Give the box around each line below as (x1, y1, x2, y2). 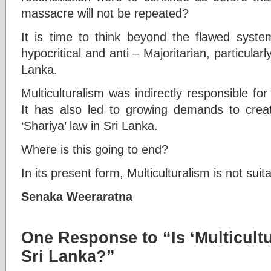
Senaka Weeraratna (21, 189, 132, 203)
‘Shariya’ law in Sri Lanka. (21, 119, 158, 132)
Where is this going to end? (21, 142, 168, 156)
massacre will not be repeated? (21, 6, 189, 20)
